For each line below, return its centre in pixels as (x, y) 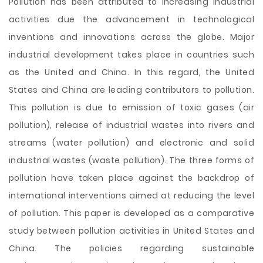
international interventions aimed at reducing (113, 195)
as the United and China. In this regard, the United (131, 72)
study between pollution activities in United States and (131, 231)
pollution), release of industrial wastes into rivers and (131, 125)
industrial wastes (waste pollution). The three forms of (131, 160)
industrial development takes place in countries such (131, 55)
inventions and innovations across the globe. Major (131, 37)
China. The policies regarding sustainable (131, 248)
